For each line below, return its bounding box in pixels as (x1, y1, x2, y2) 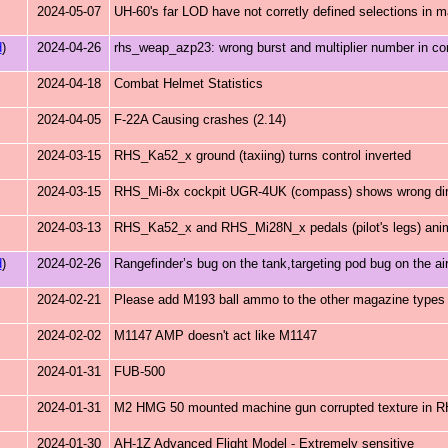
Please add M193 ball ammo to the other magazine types (114, 292, 445, 307)
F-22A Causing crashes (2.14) (114, 112, 286, 127)
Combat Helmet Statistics (114, 76, 263, 91)
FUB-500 (114, 364, 165, 379)
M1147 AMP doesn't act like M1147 (114, 328, 317, 343)
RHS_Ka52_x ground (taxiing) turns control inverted (114, 148, 411, 163)
